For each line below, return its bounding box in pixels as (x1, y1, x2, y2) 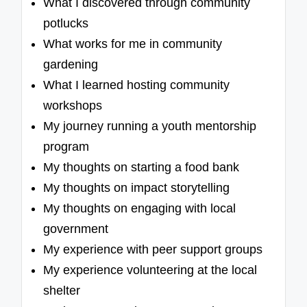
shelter (43, 284, 81, 298)
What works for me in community (43, 37, 223, 51)
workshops (43, 99, 103, 113)
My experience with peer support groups (43, 243, 263, 257)
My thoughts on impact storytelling (43, 181, 230, 195)
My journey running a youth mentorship (43, 119, 257, 134)
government (43, 222, 109, 236)
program (43, 140, 90, 154)
